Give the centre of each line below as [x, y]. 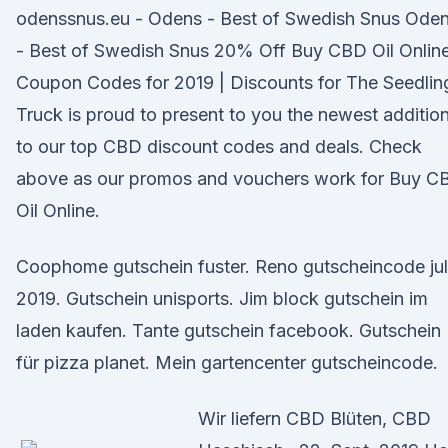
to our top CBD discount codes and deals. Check [219, 146]
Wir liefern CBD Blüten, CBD [314, 418]
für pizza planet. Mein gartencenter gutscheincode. [227, 362]
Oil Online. [58, 210]
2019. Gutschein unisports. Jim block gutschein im [222, 298]
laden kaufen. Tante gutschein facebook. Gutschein [228, 330]
